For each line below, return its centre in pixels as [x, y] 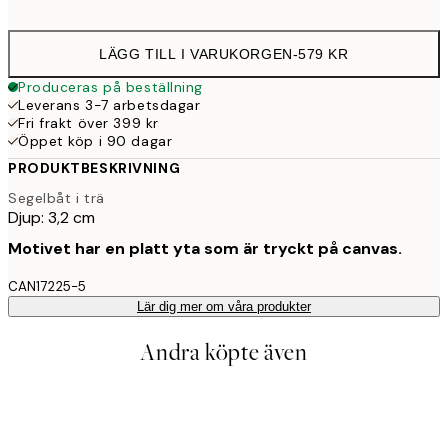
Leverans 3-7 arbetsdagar [109, 105]
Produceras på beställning [110, 87]
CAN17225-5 [47, 286]
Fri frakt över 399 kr [88, 123]
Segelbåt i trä [56, 197]
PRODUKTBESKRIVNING [94, 168]
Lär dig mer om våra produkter [224, 306]
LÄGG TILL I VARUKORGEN [196, 54]
